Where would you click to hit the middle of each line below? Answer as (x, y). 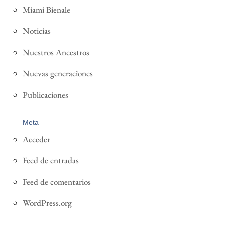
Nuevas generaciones (58, 74)
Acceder (36, 139)
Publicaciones (45, 95)
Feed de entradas (50, 160)
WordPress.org (47, 203)
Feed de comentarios (57, 182)
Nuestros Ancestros (56, 52)
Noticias (36, 31)
